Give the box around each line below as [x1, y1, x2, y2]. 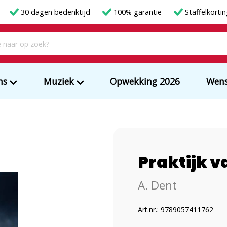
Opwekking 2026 [110, 75, 180, 88]
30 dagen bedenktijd [19, 7, 92, 17]
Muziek [43, 75, 74, 88]
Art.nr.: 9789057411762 [138, 205, 213, 215]
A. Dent [138, 177, 177, 194]
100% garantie [111, 7, 164, 17]
